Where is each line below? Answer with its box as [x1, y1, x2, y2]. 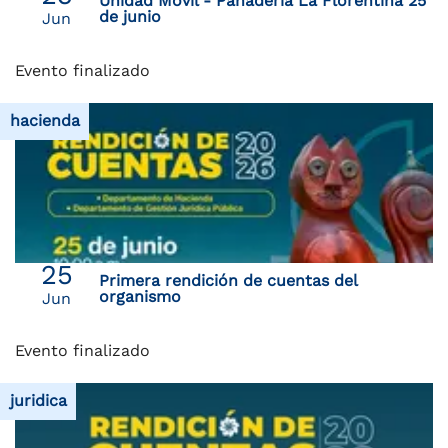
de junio [98, 6, 161, 26]
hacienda [9, 111, 80, 131]
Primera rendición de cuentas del [98, 270, 357, 290]
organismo [98, 286, 181, 306]
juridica [9, 391, 67, 411]
